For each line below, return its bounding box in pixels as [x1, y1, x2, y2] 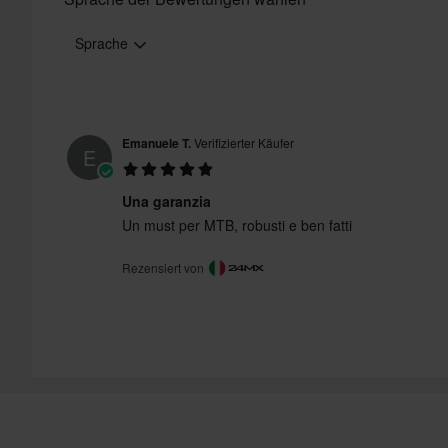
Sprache [75, 33, 132, 54]
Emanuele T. [122, 134, 191, 153]
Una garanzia [122, 191, 211, 212]
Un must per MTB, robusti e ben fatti [122, 215, 352, 236]
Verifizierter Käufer [191, 134, 294, 152]
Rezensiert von [122, 258, 207, 276]
